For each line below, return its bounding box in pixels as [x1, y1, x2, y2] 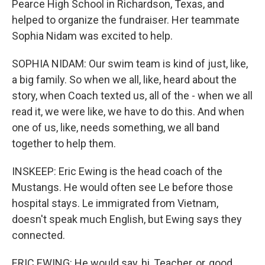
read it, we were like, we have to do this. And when [12, 105, 244, 118]
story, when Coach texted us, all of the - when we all [12, 89, 253, 102]
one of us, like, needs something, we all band [12, 121, 219, 134]
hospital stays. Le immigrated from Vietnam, [12, 197, 218, 209]
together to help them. [12, 137, 116, 150]
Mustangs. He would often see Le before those [12, 181, 233, 193]
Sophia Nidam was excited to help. [12, 30, 173, 42]
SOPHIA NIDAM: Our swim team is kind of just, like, [12, 57, 248, 70]
